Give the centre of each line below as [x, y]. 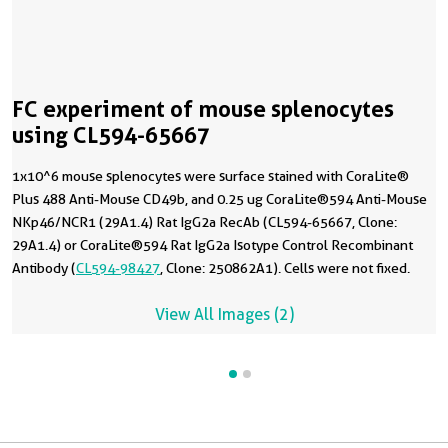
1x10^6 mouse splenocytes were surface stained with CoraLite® [210, 175]
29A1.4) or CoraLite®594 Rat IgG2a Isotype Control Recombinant [212, 244]
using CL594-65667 [111, 134]
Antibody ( [44, 267]
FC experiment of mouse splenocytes [203, 108]
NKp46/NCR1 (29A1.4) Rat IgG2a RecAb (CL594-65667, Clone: [204, 221]
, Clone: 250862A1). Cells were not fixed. [285, 267]
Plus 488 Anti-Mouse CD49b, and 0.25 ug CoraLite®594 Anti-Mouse [219, 198]
